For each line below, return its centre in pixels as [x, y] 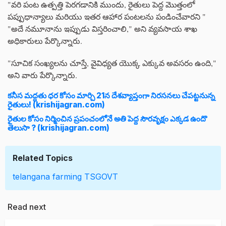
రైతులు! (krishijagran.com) [56, 105]
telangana [31, 177]
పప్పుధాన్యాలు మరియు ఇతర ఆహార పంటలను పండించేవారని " [107, 16]
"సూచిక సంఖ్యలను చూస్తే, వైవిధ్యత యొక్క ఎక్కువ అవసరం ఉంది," [112, 63]
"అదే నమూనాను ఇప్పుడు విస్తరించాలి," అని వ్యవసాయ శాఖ [102, 29]
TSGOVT [101, 177]
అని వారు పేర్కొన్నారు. [42, 75]
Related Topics [43, 158]
